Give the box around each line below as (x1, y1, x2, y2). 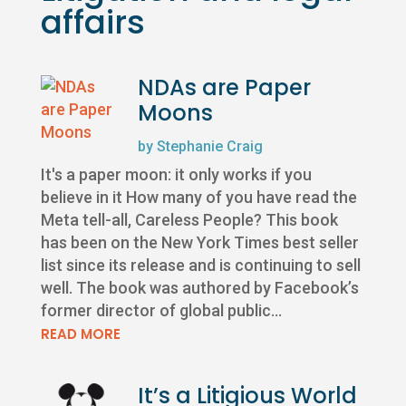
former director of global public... (40, 301, 282, 321)
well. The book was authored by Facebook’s (40, 278, 359, 298)
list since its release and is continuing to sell (40, 256, 361, 275)
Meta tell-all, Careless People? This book (40, 210, 338, 230)
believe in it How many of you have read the (40, 188, 357, 208)
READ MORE (40, 324, 121, 344)
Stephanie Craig (157, 138, 264, 156)
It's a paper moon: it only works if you (40, 165, 312, 185)
